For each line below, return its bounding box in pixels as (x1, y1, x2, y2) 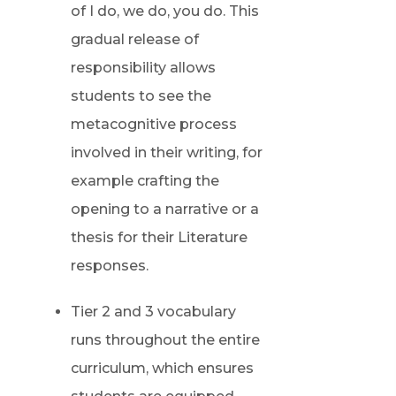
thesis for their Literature (70, 229, 247, 246)
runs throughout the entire (70, 331, 260, 348)
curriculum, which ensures (70, 360, 254, 377)
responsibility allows (70, 59, 216, 76)
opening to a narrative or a (70, 201, 259, 217)
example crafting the (70, 172, 219, 189)
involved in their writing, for (70, 144, 263, 161)
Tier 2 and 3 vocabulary (70, 303, 236, 320)
